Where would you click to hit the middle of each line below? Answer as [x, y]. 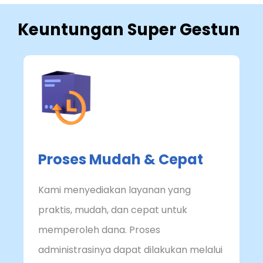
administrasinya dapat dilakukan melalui [130, 250]
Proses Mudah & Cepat [121, 160]
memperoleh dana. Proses [99, 230]
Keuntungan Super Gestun [129, 30]
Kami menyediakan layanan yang [114, 190]
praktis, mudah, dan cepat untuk [113, 210]
